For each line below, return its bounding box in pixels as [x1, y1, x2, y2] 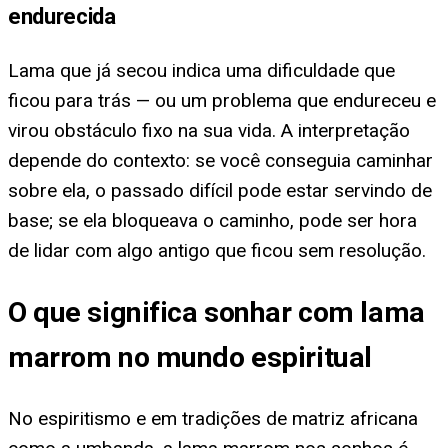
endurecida [8, 3, 116, 30]
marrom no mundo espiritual [8, 340, 372, 374]
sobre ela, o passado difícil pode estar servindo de [8, 179, 432, 203]
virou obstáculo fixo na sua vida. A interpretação [8, 119, 410, 143]
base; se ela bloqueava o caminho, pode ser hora [8, 209, 417, 233]
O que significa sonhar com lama [8, 295, 425, 329]
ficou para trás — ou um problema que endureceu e [8, 89, 436, 113]
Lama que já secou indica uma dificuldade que [8, 59, 395, 83]
